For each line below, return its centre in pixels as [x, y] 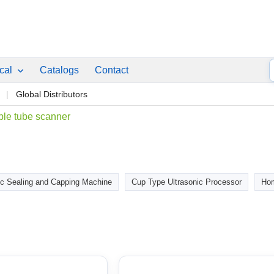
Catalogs [59, 70]
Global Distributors [52, 94]
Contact [112, 70]
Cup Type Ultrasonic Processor [187, 182]
